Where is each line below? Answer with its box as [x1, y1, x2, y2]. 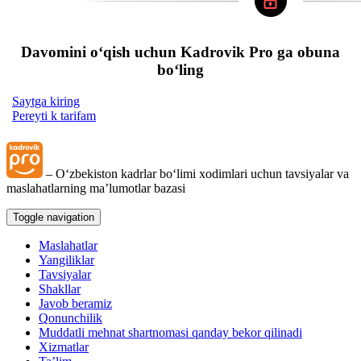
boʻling [157, 61, 204, 79]
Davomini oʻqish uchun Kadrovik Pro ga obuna [21, 44, 340, 61]
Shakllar [39, 282, 81, 297]
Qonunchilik [39, 311, 102, 326]
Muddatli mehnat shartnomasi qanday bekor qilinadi [39, 326, 302, 340]
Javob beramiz [39, 297, 112, 311]
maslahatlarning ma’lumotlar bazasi [6, 181, 185, 196]
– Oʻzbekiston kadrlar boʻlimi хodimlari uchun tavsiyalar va [43, 167, 349, 181]
